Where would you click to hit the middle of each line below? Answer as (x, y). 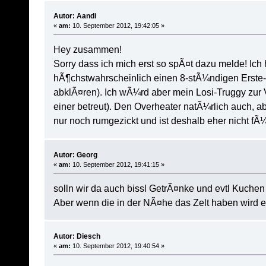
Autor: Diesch (77, 237)
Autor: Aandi (75, 16)
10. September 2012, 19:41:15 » (117, 164)
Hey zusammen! (87, 50)
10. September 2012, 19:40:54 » (117, 246)
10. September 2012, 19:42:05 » (117, 26)
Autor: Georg (75, 155)
